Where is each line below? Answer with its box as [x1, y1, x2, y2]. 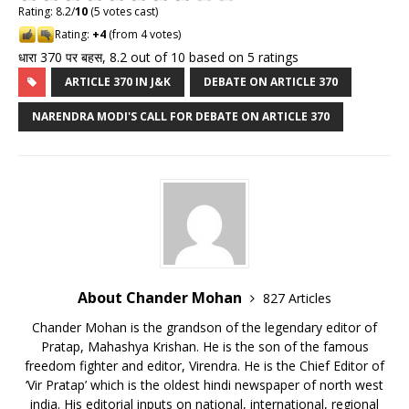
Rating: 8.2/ [18, 3, 75, 19]
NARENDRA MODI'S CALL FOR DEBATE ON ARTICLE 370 [32, 108, 330, 124]
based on [185, 47, 247, 66]
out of [127, 47, 171, 66]
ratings [255, 47, 299, 66]
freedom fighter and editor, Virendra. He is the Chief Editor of [25, 356, 384, 374]
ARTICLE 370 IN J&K [65, 73, 171, 89]
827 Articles [263, 288, 331, 307]
